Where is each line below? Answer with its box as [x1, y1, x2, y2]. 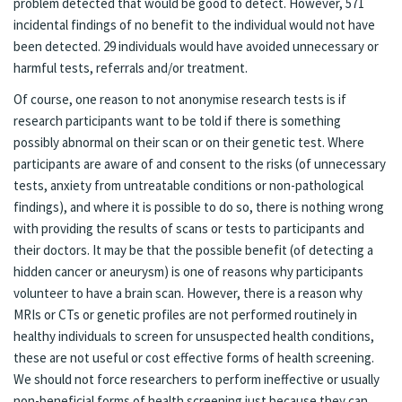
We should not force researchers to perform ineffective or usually [13, 371, 380, 388]
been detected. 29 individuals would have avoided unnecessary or [13, 37, 379, 55]
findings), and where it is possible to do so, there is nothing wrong [13, 198, 384, 215]
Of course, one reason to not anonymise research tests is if [13, 91, 346, 108]
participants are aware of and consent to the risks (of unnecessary [13, 155, 386, 172]
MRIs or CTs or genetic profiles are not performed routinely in [13, 306, 357, 323]
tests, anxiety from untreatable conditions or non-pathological [13, 177, 363, 194]
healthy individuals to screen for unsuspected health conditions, [13, 328, 374, 345]
